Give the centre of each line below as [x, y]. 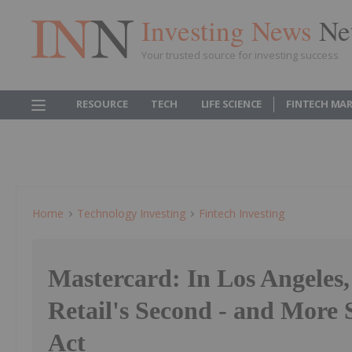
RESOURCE [102, 104]
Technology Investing [131, 213]
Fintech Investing [242, 213]
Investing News [230, 30]
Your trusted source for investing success [240, 55]
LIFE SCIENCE [231, 104]
